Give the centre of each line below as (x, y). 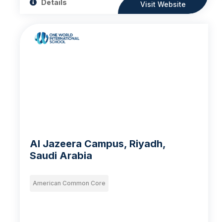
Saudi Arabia (61, 155)
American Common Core (69, 183)
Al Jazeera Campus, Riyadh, (98, 143)
